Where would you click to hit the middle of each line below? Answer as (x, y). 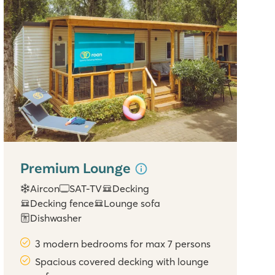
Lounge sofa (132, 203)
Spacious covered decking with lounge (122, 262)
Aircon (45, 189)
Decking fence (62, 203)
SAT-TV (86, 189)
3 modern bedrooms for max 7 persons (123, 244)
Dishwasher (56, 218)
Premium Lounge (77, 167)
